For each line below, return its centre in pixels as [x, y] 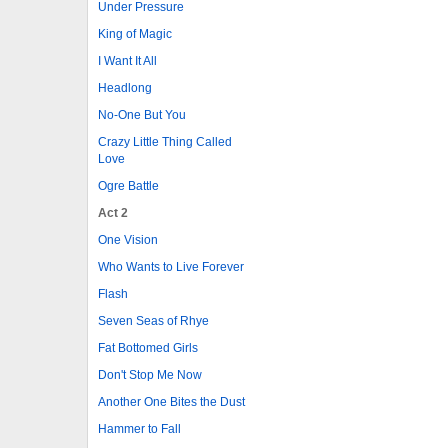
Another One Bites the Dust [171, 401]
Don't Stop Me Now [150, 374]
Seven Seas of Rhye [153, 320]
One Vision [128, 239]
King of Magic [135, 33]
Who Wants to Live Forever [171, 266]
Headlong [125, 87]
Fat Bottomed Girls [148, 347]
